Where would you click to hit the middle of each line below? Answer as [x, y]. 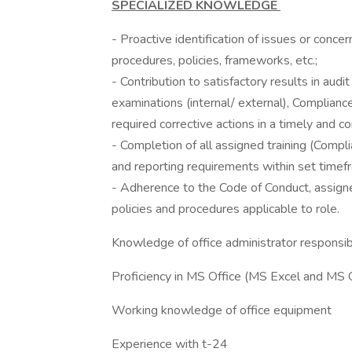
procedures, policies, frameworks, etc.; [216, 60]
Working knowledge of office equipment [222, 310]
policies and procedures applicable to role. [227, 209]
